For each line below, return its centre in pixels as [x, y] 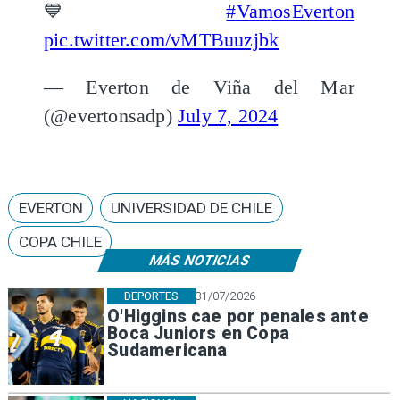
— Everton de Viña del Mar [199, 88]
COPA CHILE [60, 242]
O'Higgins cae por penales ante [238, 316]
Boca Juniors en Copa [198, 333]
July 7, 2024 [228, 117]
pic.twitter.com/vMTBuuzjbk [161, 40]
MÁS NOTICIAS [200, 260]
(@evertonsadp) [110, 117]
